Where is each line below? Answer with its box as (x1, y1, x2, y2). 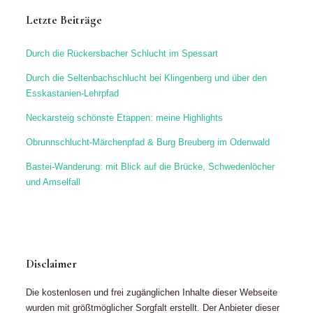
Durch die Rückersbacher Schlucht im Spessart (26, 48, 219, 59)
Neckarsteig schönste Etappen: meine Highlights (26, 112, 224, 124)
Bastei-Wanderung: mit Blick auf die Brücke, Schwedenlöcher (26, 161, 275, 173)
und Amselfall (26, 177, 81, 188)
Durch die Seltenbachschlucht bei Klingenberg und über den (26, 73, 268, 84)
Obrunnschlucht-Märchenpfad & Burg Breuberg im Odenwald (26, 137, 270, 148)
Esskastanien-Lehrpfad (26, 88, 119, 99)
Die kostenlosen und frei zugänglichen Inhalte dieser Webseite (26, 287, 278, 298)
